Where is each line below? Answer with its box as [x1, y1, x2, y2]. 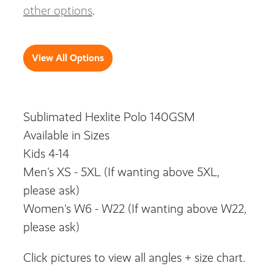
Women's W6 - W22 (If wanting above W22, [23, 202, 246, 217]
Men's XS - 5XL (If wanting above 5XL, [23, 165, 220, 180]
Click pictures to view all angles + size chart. [23, 251, 245, 265]
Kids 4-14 [23, 147, 69, 161]
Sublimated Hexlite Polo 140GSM [23, 110, 195, 125]
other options [23, 4, 92, 18]
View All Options [32, 52, 104, 64]
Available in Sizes [23, 128, 113, 143]
